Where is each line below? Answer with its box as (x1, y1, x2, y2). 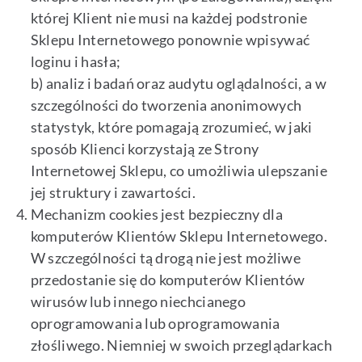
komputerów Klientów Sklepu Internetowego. (30, 227, 328, 246)
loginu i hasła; (30, 53, 121, 71)
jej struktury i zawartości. (30, 183, 196, 202)
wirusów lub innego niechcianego (30, 293, 246, 311)
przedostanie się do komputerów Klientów (30, 271, 305, 289)
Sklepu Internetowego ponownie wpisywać (30, 31, 310, 49)
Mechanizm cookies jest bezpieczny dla (30, 205, 283, 224)
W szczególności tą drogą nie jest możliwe (30, 249, 301, 267)
